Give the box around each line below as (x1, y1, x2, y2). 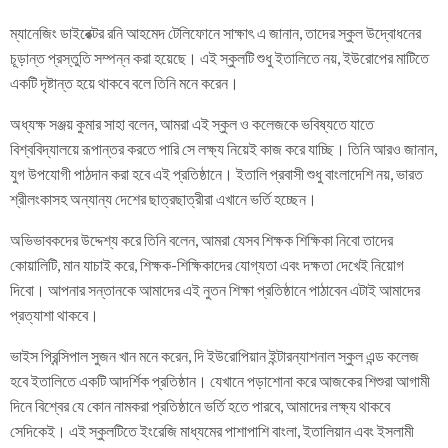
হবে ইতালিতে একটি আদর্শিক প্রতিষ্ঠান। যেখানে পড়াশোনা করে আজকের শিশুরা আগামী (10, 371, 430, 390)
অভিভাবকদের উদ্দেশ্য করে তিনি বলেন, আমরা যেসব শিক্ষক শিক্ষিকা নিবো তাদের (10, 230, 393, 249)
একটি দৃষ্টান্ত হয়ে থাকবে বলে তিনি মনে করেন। (10, 73, 239, 92)
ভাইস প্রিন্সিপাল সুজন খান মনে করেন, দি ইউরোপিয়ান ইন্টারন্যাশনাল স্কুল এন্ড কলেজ (10, 346, 419, 365)
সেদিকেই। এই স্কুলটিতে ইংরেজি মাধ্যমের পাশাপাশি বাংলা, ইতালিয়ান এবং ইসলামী (10, 421, 414, 440)
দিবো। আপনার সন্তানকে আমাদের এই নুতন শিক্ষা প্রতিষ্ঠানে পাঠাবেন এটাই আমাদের (10, 280, 420, 299)
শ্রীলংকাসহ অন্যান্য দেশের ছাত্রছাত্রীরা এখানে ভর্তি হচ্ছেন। (10, 189, 317, 208)
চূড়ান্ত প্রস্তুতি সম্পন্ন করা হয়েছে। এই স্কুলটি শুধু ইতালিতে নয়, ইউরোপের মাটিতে (10, 48, 429, 67)
